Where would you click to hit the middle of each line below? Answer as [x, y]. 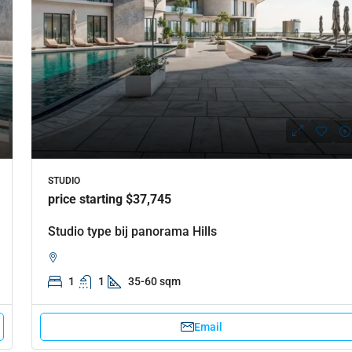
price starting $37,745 [109, 199]
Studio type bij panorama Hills [132, 231]
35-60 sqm [154, 281]
